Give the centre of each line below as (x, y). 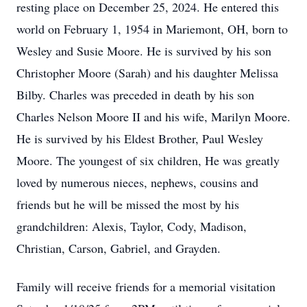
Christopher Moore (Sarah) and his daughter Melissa (147, 73)
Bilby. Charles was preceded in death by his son (135, 95)
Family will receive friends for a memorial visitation (146, 286)
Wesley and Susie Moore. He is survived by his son (144, 51)
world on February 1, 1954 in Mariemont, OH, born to (152, 29)
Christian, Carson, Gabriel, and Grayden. (121, 248)
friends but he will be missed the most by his (128, 204)
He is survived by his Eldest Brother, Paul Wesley (140, 138)
